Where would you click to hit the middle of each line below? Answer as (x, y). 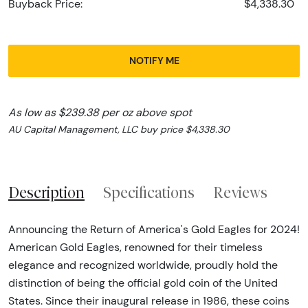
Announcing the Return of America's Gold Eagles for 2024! (154, 230)
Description (46, 192)
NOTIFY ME (154, 60)
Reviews (240, 192)
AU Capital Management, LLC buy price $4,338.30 (119, 129)
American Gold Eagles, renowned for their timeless (135, 247)
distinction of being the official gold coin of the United (143, 283)
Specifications (149, 192)
